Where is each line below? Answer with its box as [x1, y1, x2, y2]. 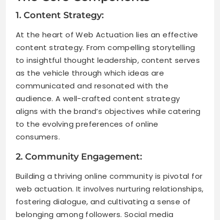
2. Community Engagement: [16, 151, 142, 162]
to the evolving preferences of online [16, 119, 159, 129]
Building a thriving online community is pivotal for [16, 171, 203, 181]
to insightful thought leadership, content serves [16, 55, 200, 65]
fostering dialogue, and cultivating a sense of [16, 196, 191, 207]
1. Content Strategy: [16, 10, 104, 21]
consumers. [16, 132, 60, 142]
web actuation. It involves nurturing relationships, [16, 184, 204, 194]
